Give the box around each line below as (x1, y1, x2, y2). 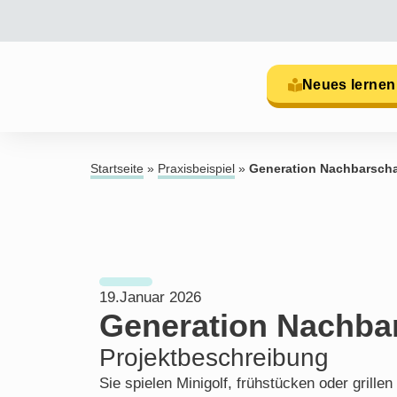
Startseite (90, 162, 144, 175)
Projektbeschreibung (99, 344, 329, 371)
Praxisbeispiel (158, 162, 235, 175)
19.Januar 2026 (99, 289, 201, 306)
